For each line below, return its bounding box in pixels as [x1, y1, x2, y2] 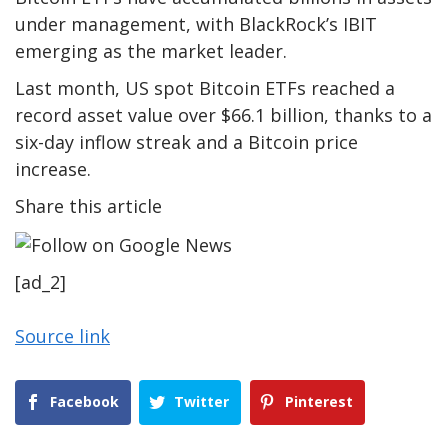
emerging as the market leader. [15, 39, 287, 64]
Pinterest [284, 392, 353, 412]
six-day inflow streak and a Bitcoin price [15, 130, 358, 155]
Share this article [15, 194, 162, 219]
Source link [15, 324, 110, 349]
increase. [15, 157, 91, 182]
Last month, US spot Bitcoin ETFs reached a [15, 76, 395, 101]
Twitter [174, 392, 230, 412]
